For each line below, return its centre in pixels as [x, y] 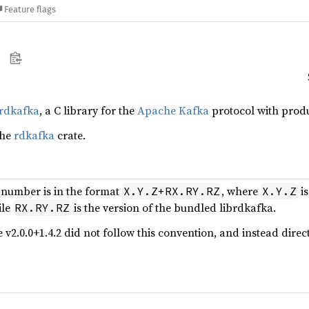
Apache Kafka [173, 110]
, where [241, 191]
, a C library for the [88, 110]
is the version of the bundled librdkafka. [173, 208]
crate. [70, 135]
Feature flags [30, 10]
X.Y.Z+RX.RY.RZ [172, 191]
